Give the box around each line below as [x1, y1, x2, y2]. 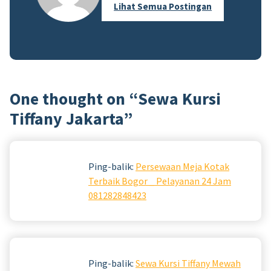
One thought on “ [10, 88, 138, 109]
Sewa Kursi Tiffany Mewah [135, 256, 241, 269]
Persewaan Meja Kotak [135, 160, 229, 172]
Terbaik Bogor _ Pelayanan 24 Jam [88, 174, 231, 187]
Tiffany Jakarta [10, 108, 123, 129]
